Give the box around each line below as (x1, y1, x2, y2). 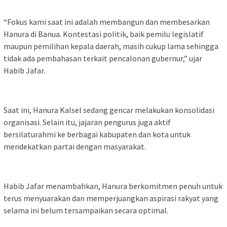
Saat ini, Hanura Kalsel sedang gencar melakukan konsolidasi (4, 105, 214, 116)
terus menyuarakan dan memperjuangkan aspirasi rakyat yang (4, 193, 218, 204)
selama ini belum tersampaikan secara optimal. (4, 205, 168, 216)
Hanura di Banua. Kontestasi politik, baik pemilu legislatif (4, 29, 204, 40)
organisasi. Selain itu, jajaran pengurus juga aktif (4, 117, 171, 128)
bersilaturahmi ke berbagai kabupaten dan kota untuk (4, 129, 191, 140)
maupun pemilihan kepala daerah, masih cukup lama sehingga (4, 41, 218, 52)
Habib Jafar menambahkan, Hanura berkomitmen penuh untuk (4, 181, 222, 192)
